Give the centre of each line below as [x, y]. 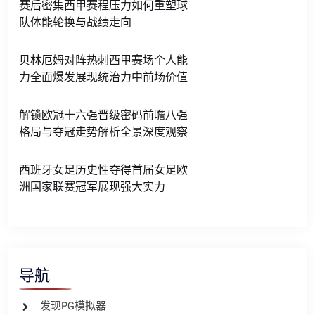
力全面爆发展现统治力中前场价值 [103, 77]
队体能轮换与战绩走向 [75, 22]
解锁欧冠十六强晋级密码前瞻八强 [103, 115]
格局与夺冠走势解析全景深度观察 [103, 132]
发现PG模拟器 [73, 306]
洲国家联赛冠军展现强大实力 [92, 187]
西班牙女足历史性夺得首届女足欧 [103, 170]
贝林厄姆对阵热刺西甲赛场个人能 [103, 60]
